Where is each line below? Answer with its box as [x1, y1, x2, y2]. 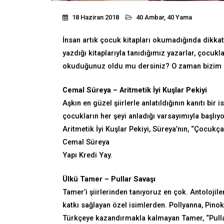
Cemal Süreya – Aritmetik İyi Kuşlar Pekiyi [62, 85, 207, 94]
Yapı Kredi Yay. [62, 150, 112, 159]
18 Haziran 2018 [70, 13, 119, 21]
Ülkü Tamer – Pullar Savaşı [62, 174, 155, 183]
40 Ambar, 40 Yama [136, 13, 192, 21]
